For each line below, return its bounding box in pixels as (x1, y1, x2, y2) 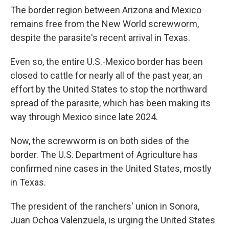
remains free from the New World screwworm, (10, 18, 199, 29)
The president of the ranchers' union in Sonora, (10, 201, 199, 212)
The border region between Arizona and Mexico (10, 5, 201, 15)
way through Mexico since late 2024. (10, 111, 158, 122)
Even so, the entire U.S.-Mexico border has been (10, 56, 203, 67)
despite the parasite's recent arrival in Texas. (10, 32, 190, 43)
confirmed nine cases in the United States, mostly (10, 163, 212, 174)
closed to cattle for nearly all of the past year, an (10, 70, 202, 81)
